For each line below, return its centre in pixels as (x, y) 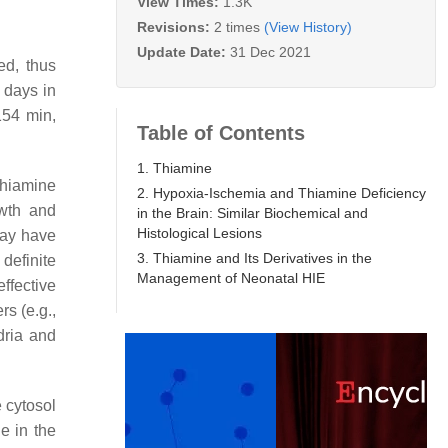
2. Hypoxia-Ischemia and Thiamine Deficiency (281, 192)
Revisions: (175, 26)
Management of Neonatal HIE (231, 277)
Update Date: (183, 51)
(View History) (308, 26)
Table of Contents (221, 132)
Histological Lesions (199, 232)
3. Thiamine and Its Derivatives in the (254, 257)
